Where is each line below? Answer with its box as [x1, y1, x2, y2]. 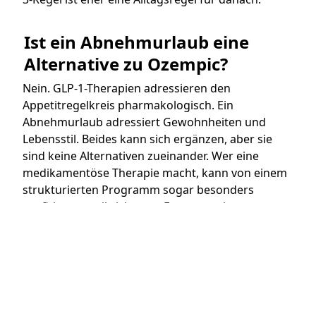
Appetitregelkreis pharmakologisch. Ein [23, 97, 233, 113]
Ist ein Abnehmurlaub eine [24, 30, 249, 54]
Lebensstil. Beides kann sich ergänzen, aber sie [23, 130, 272, 147]
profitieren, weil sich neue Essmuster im [23, 198, 236, 214]
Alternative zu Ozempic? [24, 51, 228, 75]
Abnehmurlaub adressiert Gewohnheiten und [23, 114, 266, 130]
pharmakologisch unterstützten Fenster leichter [23, 215, 279, 231]
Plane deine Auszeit [24, 275, 232, 305]
